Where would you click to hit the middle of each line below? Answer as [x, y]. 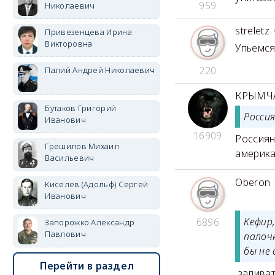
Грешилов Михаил [82, 146]
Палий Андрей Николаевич [100, 70]
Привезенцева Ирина [88, 32]
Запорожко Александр [90, 222]
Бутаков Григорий [81, 108]
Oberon [253, 183]
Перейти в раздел [87, 266]
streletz [252, 31]
